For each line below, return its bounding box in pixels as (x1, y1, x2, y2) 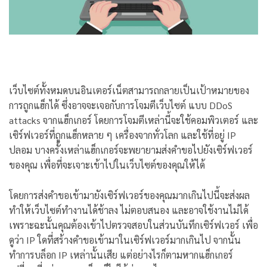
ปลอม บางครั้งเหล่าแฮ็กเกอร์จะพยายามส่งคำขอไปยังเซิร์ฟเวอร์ (9, 144, 253, 157)
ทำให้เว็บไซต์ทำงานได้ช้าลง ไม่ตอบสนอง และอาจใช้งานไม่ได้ (9, 204, 249, 217)
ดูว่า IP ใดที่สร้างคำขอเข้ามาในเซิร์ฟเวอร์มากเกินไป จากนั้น (9, 234, 241, 247)
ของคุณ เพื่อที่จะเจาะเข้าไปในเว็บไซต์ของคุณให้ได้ (9, 159, 205, 172)
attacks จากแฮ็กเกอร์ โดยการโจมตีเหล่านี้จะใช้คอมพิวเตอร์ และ (9, 114, 258, 127)
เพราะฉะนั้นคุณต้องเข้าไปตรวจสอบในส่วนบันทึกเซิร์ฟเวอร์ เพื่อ (9, 219, 258, 232)
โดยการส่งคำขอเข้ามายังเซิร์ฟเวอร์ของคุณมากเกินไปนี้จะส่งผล (9, 189, 250, 202)
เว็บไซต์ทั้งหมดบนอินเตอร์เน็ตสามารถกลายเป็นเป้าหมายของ (9, 84, 249, 97)
